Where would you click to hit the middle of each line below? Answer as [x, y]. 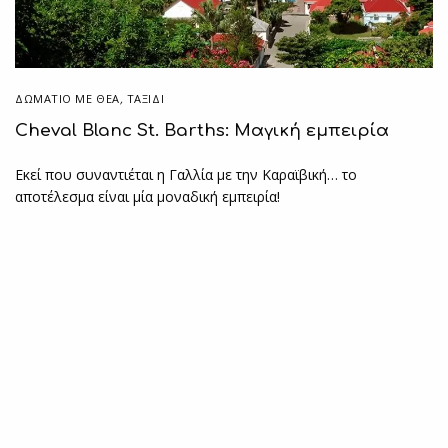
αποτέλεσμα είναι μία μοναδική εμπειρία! [148, 197]
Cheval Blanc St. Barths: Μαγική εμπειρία [202, 130]
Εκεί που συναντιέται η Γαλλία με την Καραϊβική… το [186, 175]
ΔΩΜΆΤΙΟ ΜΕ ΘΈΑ [67, 98]
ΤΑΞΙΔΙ [145, 98]
